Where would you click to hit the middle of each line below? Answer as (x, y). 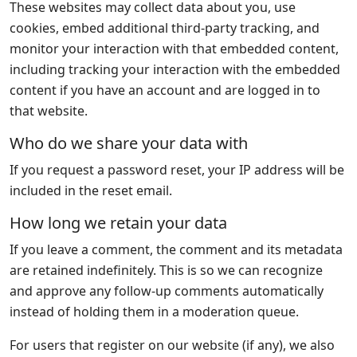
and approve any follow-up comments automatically (167, 291)
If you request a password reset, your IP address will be (177, 170)
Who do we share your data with (129, 143)
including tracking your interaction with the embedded (175, 69)
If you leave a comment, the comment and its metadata (176, 249)
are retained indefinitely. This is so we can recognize (166, 270)
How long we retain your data (118, 223)
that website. (49, 111)
